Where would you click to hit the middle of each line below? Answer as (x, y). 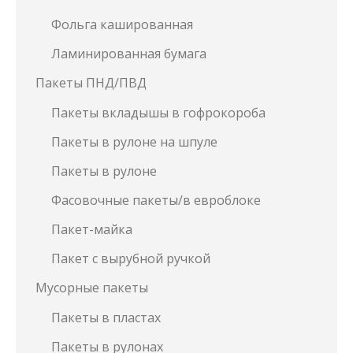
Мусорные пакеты (92, 288)
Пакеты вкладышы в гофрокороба (158, 113)
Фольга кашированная (122, 24)
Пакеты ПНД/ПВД (91, 83)
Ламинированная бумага (129, 54)
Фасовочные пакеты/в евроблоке (156, 200)
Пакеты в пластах (106, 318)
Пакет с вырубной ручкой (131, 258)
